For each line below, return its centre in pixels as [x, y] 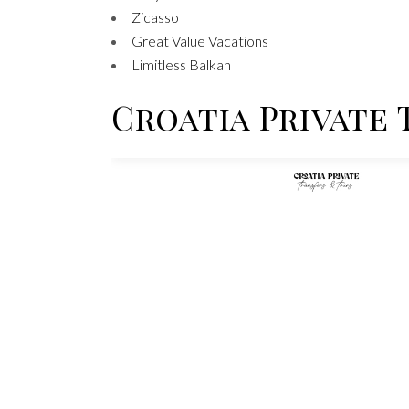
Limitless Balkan [181, 64]
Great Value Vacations [200, 40]
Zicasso [155, 16]
